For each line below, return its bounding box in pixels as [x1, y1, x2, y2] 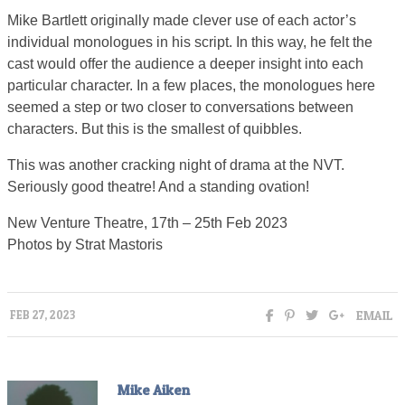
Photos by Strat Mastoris [7, 236, 163, 252]
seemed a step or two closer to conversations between [7, 99, 353, 115]
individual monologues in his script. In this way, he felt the [7, 33, 372, 50]
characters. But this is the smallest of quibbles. [7, 120, 302, 137]
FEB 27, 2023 [10, 307, 75, 322]
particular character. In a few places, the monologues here [7, 77, 375, 93]
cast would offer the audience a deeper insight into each [7, 55, 363, 71]
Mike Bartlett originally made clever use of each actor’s [7, 12, 356, 28]
